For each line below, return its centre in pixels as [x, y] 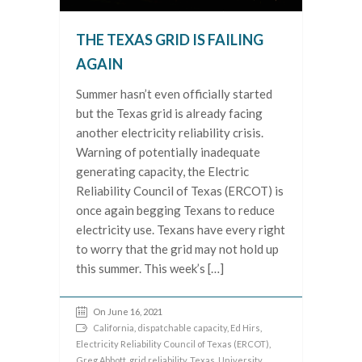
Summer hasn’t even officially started [174, 94]
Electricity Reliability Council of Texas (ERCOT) [173, 344]
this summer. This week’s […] [150, 269]
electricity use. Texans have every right [181, 230]
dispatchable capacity [182, 328]
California [114, 328]
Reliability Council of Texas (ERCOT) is [180, 191]
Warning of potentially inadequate [168, 152]
